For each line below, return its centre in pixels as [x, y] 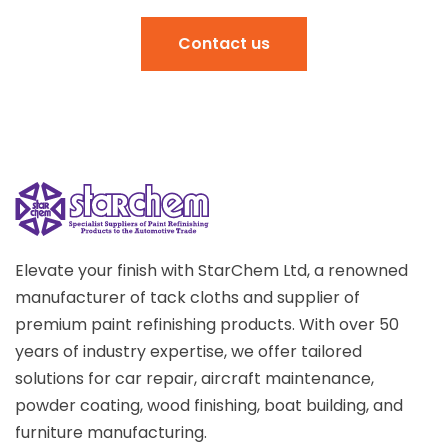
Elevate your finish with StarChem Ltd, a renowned [211, 270]
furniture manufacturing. [111, 432]
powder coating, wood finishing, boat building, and [209, 405]
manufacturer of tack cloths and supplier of [187, 297]
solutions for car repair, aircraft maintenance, [194, 378]
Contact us [224, 43]
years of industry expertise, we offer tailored [188, 351]
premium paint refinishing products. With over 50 [207, 324]
